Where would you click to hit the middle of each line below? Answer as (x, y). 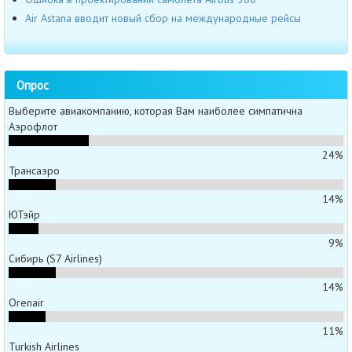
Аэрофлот (33, 127)
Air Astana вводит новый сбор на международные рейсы (163, 18)
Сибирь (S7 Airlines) (55, 259)
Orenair (26, 303)
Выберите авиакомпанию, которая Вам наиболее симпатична (156, 111)
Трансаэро (34, 171)
